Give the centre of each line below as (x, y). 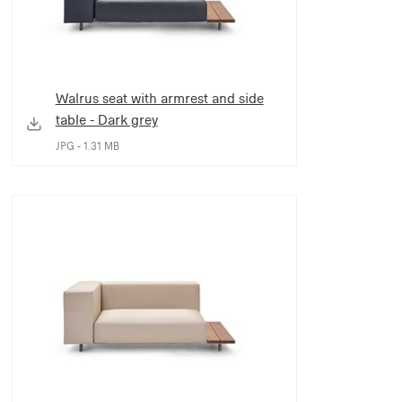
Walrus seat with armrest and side (159, 98)
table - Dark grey (106, 119)
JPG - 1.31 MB (87, 146)
